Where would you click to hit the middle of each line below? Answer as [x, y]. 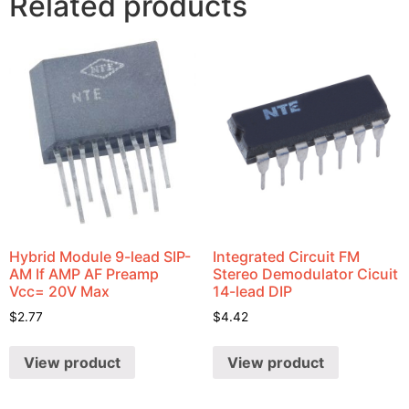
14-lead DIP [252, 291]
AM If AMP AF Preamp [84, 273]
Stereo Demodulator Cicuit [305, 273]
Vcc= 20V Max [59, 291]
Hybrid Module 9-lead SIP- [100, 256]
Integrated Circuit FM [286, 256]
